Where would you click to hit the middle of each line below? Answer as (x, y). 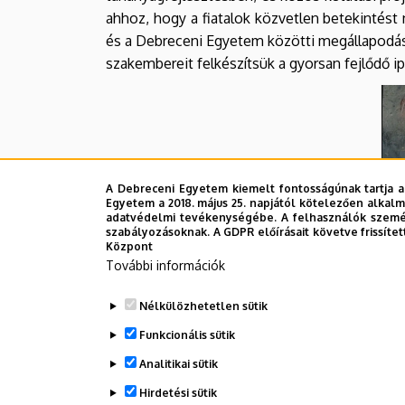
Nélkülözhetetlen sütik (203, 306)
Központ (129, 246)
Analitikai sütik (178, 364)
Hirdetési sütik (178, 393)
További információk (165, 265)
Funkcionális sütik (187, 335)
